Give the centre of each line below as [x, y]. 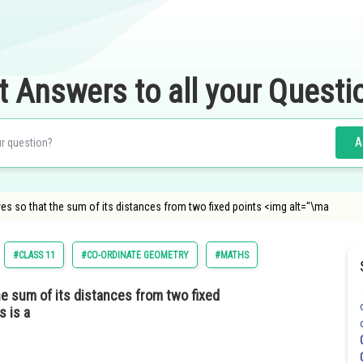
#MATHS [232, 255]
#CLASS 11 [34, 255]
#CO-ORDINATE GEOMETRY [135, 255]
